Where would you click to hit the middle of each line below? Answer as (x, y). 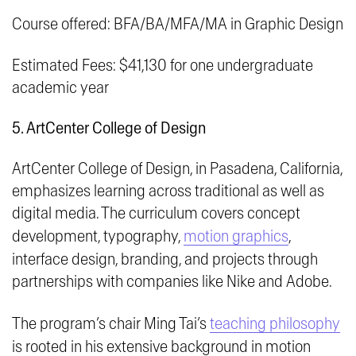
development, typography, (98, 237)
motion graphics (236, 237)
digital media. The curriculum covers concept (156, 214)
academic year (62, 88)
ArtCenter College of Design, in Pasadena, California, (177, 169)
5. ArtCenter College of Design (109, 129)
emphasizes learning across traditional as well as (168, 192)
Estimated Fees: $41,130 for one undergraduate (163, 66)
